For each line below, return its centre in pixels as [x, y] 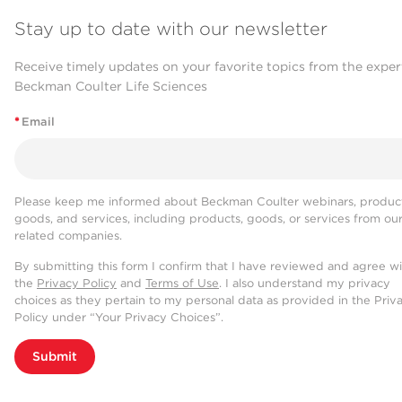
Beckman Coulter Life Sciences [111, 87]
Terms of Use [182, 283]
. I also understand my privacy [305, 283]
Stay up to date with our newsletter [171, 29]
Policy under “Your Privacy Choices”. [119, 317]
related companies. [68, 235]
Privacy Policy [77, 283]
